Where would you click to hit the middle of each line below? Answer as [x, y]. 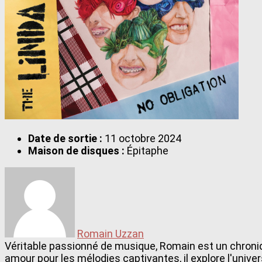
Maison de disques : [76, 150]
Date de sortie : [65, 138]
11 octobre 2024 [142, 138]
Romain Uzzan [111, 233]
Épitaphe [146, 150]
